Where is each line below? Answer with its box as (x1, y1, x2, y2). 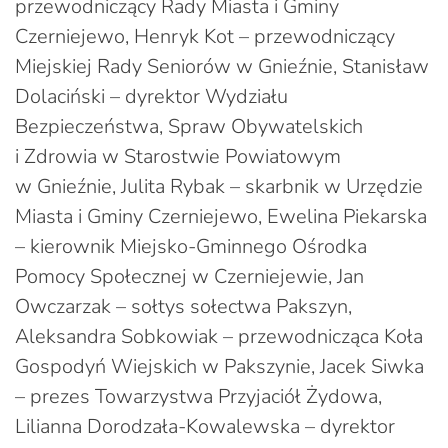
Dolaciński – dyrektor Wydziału (15, 82, 288, 110)
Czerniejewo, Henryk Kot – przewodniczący (15, 22, 395, 50)
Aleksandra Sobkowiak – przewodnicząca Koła (15, 322, 423, 350)
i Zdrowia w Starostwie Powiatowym (15, 142, 341, 170)
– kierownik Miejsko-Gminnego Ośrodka (15, 232, 367, 260)
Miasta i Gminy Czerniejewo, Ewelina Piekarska (15, 202, 427, 230)
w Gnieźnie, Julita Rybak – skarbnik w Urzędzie (15, 172, 423, 200)
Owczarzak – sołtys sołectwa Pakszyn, (15, 292, 352, 320)
